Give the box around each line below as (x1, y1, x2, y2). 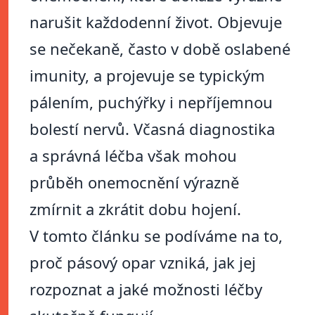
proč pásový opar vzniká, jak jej (30, 252, 256, 274)
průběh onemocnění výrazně (30, 172, 239, 193)
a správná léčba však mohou (30, 145, 237, 167)
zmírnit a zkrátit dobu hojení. (30, 198, 241, 220)
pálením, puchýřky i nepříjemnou (30, 91, 273, 113)
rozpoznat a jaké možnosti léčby (30, 278, 262, 300)
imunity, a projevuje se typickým (30, 65, 265, 86)
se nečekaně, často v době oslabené (30, 38, 290, 60)
